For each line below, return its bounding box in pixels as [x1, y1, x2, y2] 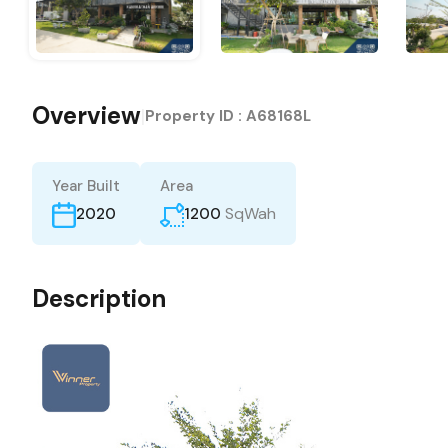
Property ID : [145, 105, 246, 126]
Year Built [52, 175, 120, 196]
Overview [32, 99, 141, 131]
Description [32, 282, 166, 314]
